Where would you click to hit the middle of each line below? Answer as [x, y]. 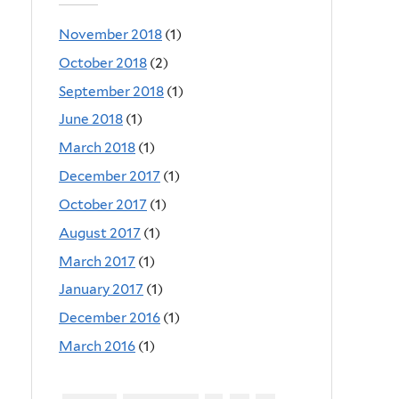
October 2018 [103, 62]
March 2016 [97, 346]
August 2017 [100, 232]
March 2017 [97, 261]
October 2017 [103, 204]
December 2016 [110, 318]
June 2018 [91, 119]
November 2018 [110, 35]
